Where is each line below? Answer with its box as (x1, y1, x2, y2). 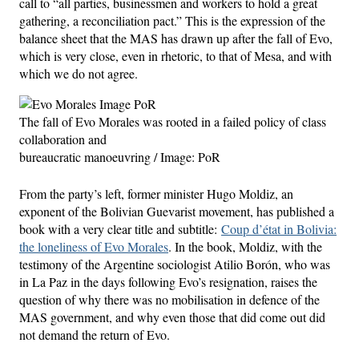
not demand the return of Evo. (19, 325, 170, 343)
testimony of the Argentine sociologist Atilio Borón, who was (19, 255, 330, 272)
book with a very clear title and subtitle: (19, 220, 221, 237)
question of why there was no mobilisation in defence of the (19, 290, 320, 308)
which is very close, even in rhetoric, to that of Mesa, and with (19, 46, 332, 64)
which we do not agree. (19, 64, 138, 82)
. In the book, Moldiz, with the (168, 237, 322, 255)
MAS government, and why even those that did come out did (19, 308, 325, 325)
